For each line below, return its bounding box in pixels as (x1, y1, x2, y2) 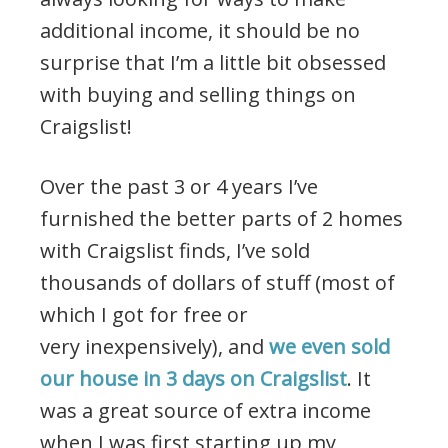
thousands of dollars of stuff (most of (40, 269, 395, 297)
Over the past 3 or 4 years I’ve (40, 173, 318, 201)
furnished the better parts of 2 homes (40, 205, 403, 233)
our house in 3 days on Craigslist (40, 365, 347, 393)
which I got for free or (40, 301, 248, 329)
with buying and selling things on (40, 81, 356, 109)
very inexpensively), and (40, 333, 269, 361)
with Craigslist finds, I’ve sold (40, 237, 310, 265)
